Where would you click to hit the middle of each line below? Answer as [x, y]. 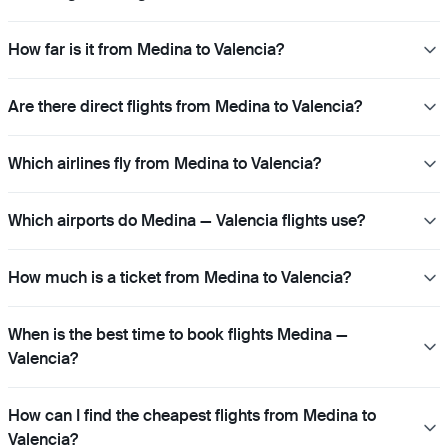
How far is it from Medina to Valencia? [146, 50]
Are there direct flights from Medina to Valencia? [185, 107]
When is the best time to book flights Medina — [178, 335]
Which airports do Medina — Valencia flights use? [186, 221]
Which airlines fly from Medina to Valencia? [164, 164]
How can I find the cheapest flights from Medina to [192, 416]
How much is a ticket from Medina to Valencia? [179, 278]
